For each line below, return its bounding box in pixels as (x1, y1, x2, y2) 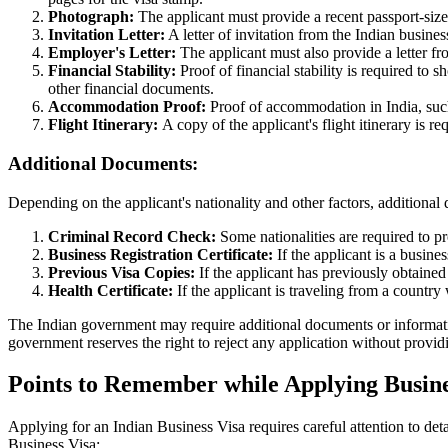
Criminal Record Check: (48, 227, 220, 245)
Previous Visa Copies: (48, 263, 195, 281)
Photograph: (48, 8, 138, 26)
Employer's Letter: (48, 44, 176, 62)
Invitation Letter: (48, 26, 165, 44)
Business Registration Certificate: (48, 245, 273, 263)
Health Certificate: (48, 281, 173, 299)
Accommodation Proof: (48, 98, 210, 116)
